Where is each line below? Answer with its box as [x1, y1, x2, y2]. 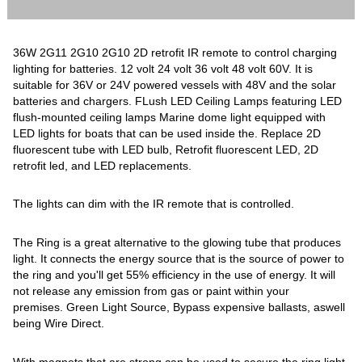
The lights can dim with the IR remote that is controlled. [13, 197, 295, 211]
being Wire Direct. [13, 317, 105, 330]
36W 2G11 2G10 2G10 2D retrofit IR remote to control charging [13, 45, 338, 59]
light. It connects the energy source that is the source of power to [13, 252, 345, 266]
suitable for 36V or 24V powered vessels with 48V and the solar [13, 78, 337, 91]
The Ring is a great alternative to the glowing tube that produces [13, 236, 342, 250]
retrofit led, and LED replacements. [13, 158, 192, 172]
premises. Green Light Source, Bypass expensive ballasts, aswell [13, 301, 346, 314]
